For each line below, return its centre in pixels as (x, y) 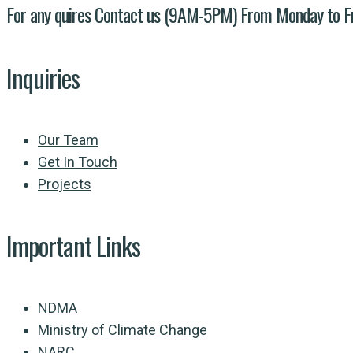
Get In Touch (78, 162)
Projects (65, 184)
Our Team (68, 139)
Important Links (73, 246)
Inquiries (43, 78)
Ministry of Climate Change (123, 329)
